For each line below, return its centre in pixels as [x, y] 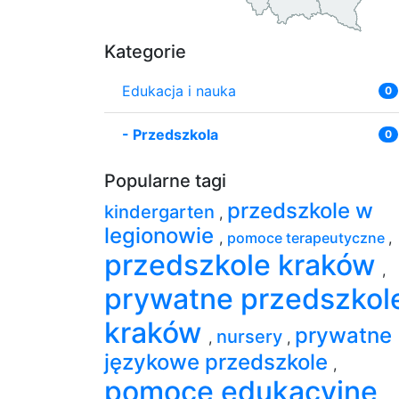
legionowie [162, 235]
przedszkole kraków [243, 265]
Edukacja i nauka [179, 90]
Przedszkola [175, 134]
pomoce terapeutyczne [308, 237]
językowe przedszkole [219, 362]
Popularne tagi [165, 180]
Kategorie [145, 51]
